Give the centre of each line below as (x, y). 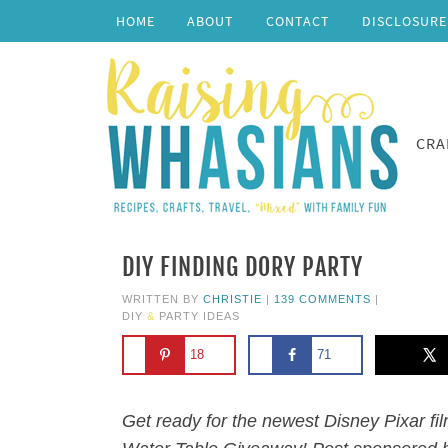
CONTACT (298, 21)
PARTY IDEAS (199, 316)
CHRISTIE (232, 299)
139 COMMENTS (322, 299)
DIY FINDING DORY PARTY (242, 267)
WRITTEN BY (162, 299)
